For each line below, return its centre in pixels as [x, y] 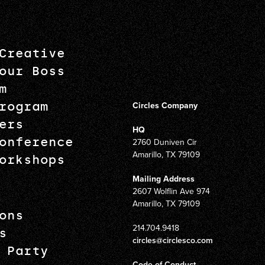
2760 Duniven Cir [165, 142]
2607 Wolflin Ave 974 [171, 191]
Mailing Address [164, 179]
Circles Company [165, 105]
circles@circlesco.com [173, 240]
